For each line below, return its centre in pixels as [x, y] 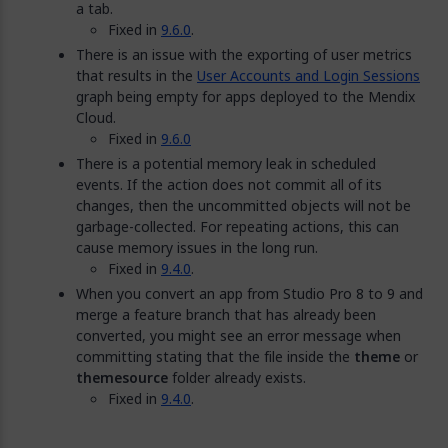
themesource [122, 377]
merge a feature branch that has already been [226, 314]
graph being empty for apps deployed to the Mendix [245, 96]
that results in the [136, 75]
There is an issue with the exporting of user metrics [244, 54]
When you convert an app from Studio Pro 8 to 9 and [249, 293]
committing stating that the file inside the [215, 356]
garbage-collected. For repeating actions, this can [237, 226]
